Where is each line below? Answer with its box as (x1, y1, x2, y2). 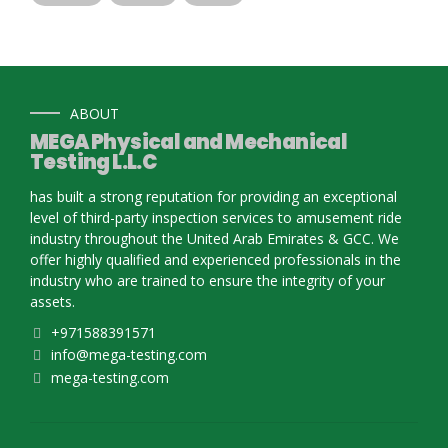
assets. (30, 292, 75, 312)
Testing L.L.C (30, 148, 157, 177)
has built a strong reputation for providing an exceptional (30, 187, 397, 207)
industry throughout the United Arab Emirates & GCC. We (30, 229, 399, 249)
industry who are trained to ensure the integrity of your (30, 271, 385, 291)
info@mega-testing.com (51, 345, 207, 365)
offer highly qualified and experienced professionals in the (30, 250, 401, 270)
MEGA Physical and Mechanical (30, 128, 348, 157)
